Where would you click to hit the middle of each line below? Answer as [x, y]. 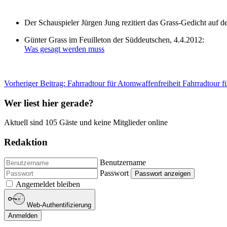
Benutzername [123, 162]
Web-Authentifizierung [59, 205]
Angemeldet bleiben [48, 184]
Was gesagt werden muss [64, 49]
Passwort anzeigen [163, 173]
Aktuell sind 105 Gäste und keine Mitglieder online [86, 123]
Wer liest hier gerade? [49, 103]
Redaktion [26, 142]
